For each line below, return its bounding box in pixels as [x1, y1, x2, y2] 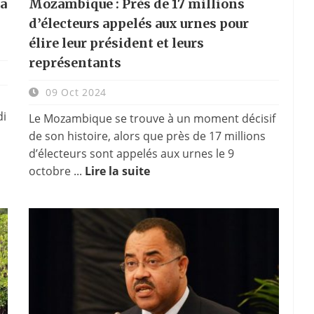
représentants [28, 54, 121, 71]
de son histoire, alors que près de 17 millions [28, 128, 266, 144]
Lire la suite [84, 163, 150, 179]
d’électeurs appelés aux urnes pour [28, 15, 249, 32]
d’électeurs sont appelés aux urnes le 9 [28, 145, 234, 161]
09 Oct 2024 [42, 85, 107, 99]
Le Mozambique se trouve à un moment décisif [28, 110, 275, 126]
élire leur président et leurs [28, 34, 204, 51]
